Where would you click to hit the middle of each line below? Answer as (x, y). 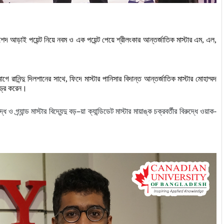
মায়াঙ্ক (142, 111)
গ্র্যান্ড (22, 111)
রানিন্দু (18, 78)
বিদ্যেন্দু (58, 111)
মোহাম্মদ (206, 78)
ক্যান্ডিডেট (100, 111)
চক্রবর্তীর (166, 111)
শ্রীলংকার (129, 39)
